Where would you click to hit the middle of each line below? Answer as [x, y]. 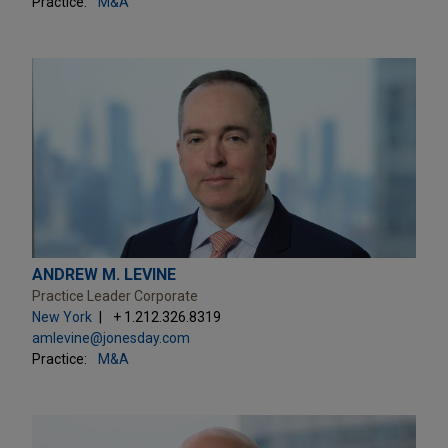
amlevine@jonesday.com [111, 337]
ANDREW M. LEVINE [104, 274]
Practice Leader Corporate [115, 295]
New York [62, 316]
